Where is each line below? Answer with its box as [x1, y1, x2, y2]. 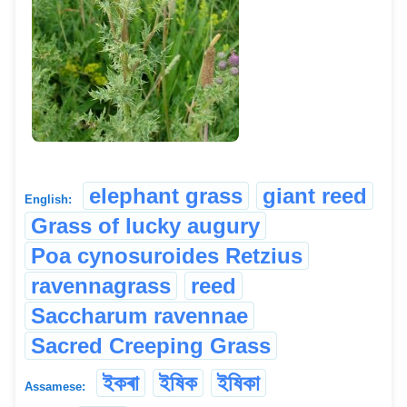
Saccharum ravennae [31, 303, 248, 329]
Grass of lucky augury [31, 213, 260, 239]
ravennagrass [31, 273, 171, 299]
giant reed [263, 184, 367, 209]
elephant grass [89, 184, 243, 209]
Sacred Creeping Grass [31, 333, 271, 359]
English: [25, 193, 72, 207]
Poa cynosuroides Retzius [31, 243, 303, 269]
